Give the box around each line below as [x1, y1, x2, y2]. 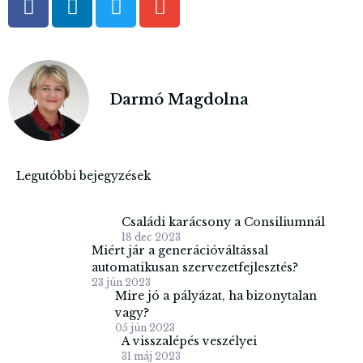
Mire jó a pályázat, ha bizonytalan [114, 288, 317, 303]
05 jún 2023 [114, 321, 175, 334]
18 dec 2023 [122, 230, 181, 243]
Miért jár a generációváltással [91, 242, 268, 258]
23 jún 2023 [91, 275, 151, 288]
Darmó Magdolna [109, 91, 249, 109]
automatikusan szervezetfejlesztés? [91, 259, 298, 275]
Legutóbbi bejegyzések [16, 168, 151, 183]
